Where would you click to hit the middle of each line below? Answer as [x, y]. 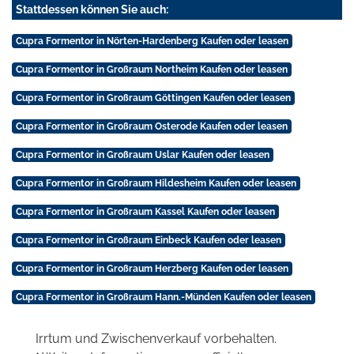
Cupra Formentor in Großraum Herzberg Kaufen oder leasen [152, 269]
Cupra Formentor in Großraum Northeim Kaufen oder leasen [151, 70]
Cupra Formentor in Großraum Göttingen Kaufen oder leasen [153, 98]
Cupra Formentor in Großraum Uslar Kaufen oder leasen [142, 155]
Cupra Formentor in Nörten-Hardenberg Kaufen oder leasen [152, 41]
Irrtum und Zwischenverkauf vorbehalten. [156, 339]
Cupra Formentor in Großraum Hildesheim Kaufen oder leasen [156, 184]
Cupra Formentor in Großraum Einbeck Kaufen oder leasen [148, 241]
